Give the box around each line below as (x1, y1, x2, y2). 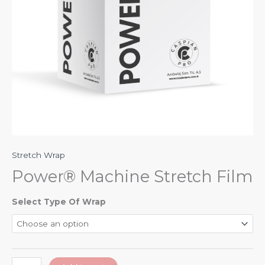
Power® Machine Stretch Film (12, 166, 253, 186)
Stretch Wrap (12, 150, 65, 160)
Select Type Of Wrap (12, 197, 106, 207)
